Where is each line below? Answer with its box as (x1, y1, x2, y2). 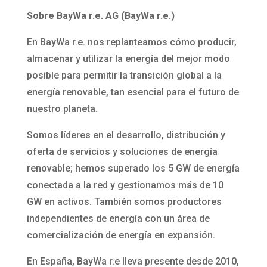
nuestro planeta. (26, 103, 98, 114)
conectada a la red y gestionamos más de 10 (26, 179, 223, 191)
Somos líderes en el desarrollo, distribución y (26, 129, 225, 141)
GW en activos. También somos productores (26, 195, 222, 207)
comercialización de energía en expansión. (26, 229, 215, 241)
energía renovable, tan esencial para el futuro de (26, 86, 239, 98)
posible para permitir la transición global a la (26, 69, 222, 81)
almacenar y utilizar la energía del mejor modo (26, 52, 230, 64)
